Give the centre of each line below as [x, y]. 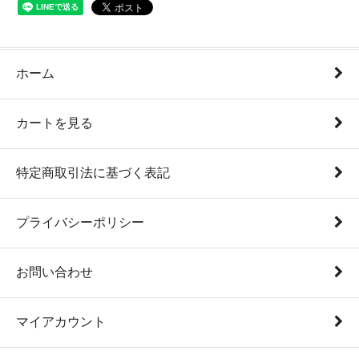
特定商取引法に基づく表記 [93, 173]
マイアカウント [61, 322]
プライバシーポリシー [80, 222]
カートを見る [54, 123]
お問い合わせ [54, 272]
